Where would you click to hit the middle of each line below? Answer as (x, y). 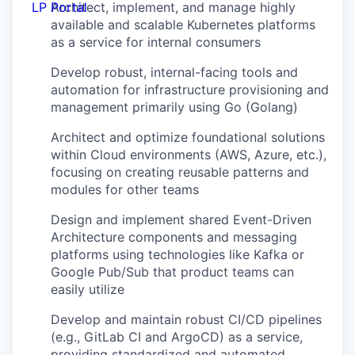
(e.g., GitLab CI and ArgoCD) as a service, (177, 337)
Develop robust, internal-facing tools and (174, 73)
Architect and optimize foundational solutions (188, 137)
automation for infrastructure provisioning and (190, 90)
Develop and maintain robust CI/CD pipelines (186, 320)
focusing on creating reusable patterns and (180, 172)
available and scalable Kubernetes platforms (183, 25)
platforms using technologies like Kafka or (177, 255)
